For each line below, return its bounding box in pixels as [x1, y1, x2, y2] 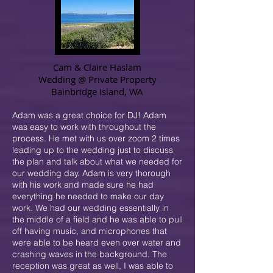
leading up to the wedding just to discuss [12, 144, 173, 155]
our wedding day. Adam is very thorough [12, 168, 171, 179]
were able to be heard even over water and [12, 237, 181, 248]
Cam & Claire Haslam [53, 61, 141, 73]
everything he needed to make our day [12, 191, 164, 202]
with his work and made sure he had [12, 179, 154, 190]
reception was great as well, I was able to [12, 260, 173, 271]
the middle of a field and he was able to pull [12, 214, 183, 225]
